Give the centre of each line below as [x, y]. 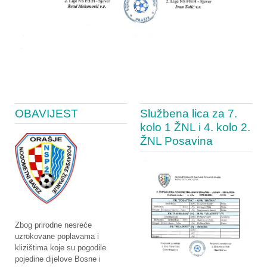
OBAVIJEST [46, 114]
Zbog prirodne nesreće [53, 225]
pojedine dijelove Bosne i [58, 259]
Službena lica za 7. [189, 114]
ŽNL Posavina [177, 141]
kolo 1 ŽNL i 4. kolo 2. [195, 128]
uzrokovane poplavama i [57, 237]
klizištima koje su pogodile [60, 248]
